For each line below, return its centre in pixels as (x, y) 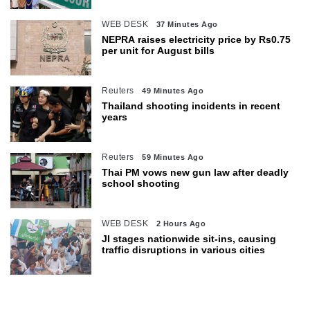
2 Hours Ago (181, 223)
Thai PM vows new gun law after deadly (195, 172)
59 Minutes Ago (173, 157)
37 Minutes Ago (187, 24)
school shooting (141, 183)
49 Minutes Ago (173, 90)
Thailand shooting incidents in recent (191, 106)
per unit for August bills (158, 50)
